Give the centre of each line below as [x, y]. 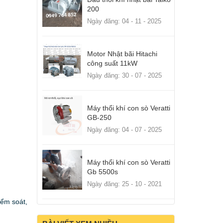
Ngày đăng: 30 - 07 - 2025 [124, 76]
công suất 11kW [112, 63]
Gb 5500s [102, 172]
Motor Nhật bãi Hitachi [122, 54]
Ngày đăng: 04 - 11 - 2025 [124, 21]
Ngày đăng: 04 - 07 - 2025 [124, 130]
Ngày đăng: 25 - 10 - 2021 [124, 184]
